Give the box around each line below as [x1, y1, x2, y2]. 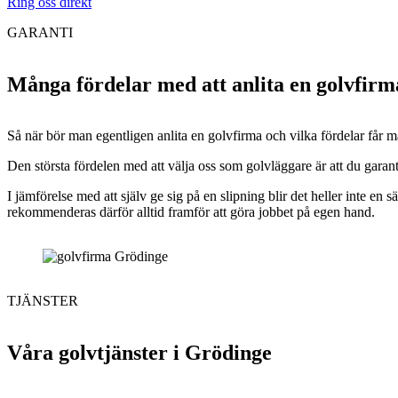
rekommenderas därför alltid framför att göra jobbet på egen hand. [7, 204, 375, 220]
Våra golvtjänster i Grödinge [7, 341, 272, 365]
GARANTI [7, 24, 73, 40]
